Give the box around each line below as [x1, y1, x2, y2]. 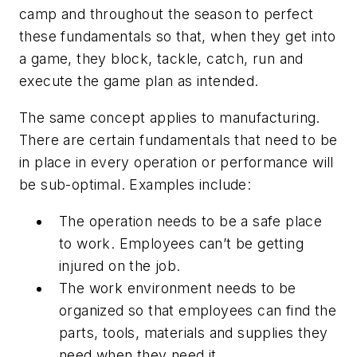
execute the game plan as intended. [19, 73, 259, 90]
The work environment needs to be [59, 279, 296, 296]
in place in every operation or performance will [19, 154, 334, 171]
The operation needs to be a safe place [59, 212, 323, 229]
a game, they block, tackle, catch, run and [19, 50, 304, 68]
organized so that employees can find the [59, 301, 336, 319]
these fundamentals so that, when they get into [19, 28, 336, 45]
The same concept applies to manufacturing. [19, 109, 320, 127]
